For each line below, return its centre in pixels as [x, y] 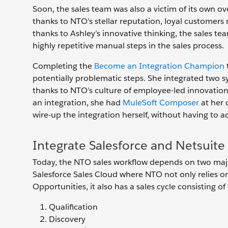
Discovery [67, 219]
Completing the [63, 66]
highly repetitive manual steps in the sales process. [128, 46]
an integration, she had [78, 103]
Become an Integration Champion [159, 66]
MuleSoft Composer [161, 103]
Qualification [73, 207]
